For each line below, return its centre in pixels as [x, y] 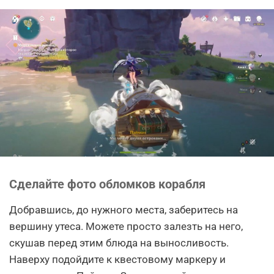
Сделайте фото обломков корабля [107, 184]
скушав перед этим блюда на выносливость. [119, 243]
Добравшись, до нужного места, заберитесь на [124, 210]
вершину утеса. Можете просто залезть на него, [126, 227]
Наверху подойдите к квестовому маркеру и [117, 260]
